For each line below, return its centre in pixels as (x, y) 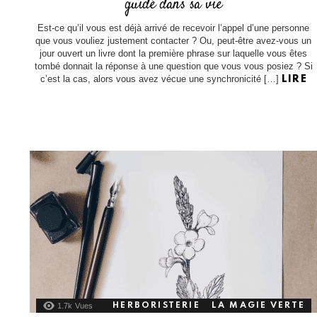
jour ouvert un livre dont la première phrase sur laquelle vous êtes (174, 54)
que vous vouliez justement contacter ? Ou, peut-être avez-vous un (174, 41)
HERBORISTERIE (156, 305)
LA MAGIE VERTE (258, 305)
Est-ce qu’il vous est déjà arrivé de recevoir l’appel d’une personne (174, 28)
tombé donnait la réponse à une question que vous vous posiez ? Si (173, 67)
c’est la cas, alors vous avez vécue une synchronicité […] (161, 79)
